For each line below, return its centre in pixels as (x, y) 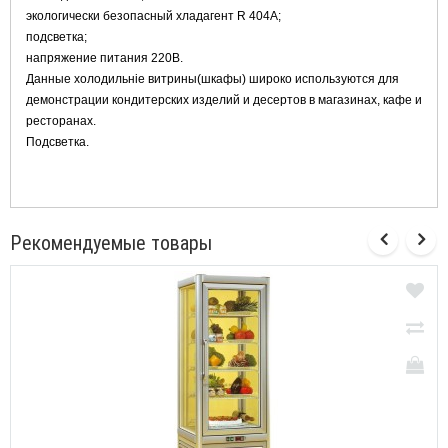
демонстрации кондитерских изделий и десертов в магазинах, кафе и (224, 99)
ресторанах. (61, 120)
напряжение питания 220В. (104, 57)
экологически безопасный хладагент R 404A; (153, 15)
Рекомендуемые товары (111, 242)
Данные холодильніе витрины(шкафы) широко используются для (212, 78)
